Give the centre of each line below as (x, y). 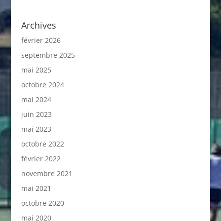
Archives (38, 25)
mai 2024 (36, 99)
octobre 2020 (42, 203)
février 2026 (41, 40)
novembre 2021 (47, 173)
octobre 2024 (42, 84)
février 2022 (41, 158)
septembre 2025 (48, 55)
